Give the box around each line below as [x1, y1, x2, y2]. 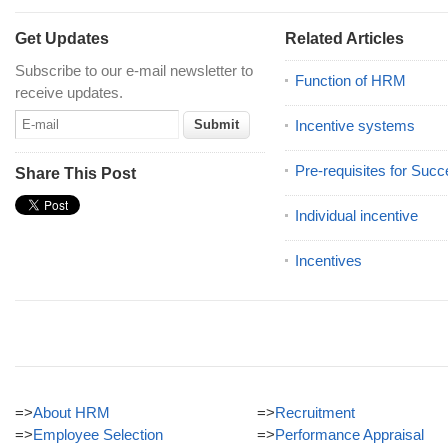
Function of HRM [295, 72, 406, 89]
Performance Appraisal [275, 426, 424, 443]
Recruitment [275, 404, 355, 421]
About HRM [33, 404, 110, 421]
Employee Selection [33, 426, 163, 443]
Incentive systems [295, 117, 415, 134]
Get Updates [15, 30, 109, 47]
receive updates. [15, 84, 123, 101]
